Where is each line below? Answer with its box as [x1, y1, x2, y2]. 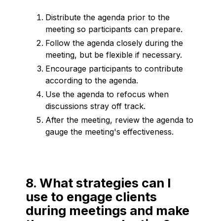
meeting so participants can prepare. [45, 24, 183, 34]
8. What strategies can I [26, 175, 171, 190]
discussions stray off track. [45, 101, 146, 111]
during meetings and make [26, 202, 189, 218]
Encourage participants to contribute [45, 63, 183, 74]
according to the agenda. [45, 75, 138, 85]
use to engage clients [26, 188, 157, 204]
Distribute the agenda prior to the [45, 12, 170, 22]
